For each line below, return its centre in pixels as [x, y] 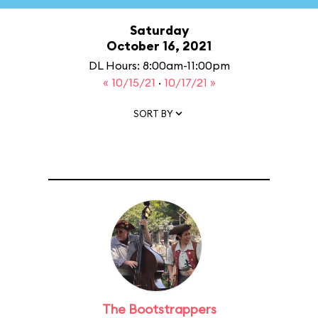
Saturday [159, 30]
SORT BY [153, 113]
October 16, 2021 [159, 46]
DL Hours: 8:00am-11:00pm [159, 65]
